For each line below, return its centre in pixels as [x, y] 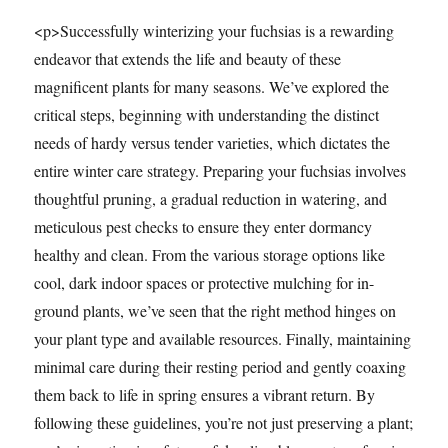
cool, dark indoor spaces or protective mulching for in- [204, 283]
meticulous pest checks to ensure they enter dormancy [203, 227]
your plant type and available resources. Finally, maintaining [223, 339]
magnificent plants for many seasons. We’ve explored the [212, 87]
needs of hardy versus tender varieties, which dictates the [212, 143]
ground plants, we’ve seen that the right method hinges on [215, 311]
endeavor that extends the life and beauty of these [188, 59]
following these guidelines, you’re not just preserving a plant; [224, 423]
